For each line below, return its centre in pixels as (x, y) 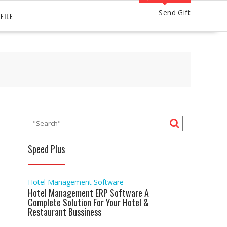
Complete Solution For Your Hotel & (88, 202)
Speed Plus (46, 149)
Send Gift (175, 12)
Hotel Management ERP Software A (88, 192)
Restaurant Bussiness (65, 212)
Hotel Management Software (76, 182)
